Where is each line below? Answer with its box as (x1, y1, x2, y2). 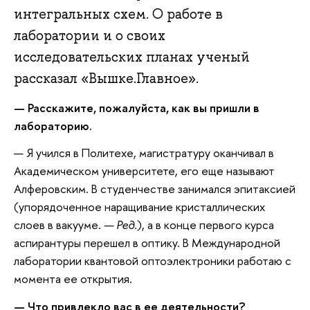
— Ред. (104, 217, 137, 233)
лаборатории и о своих (14, 26, 165, 45)
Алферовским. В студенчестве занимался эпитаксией (14, 181, 295, 197)
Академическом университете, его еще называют (14, 163, 275, 179)
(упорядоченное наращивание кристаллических (14, 199, 265, 215)
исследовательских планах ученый (14, 48, 250, 66)
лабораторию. (14, 117, 92, 134)
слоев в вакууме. (14, 217, 104, 233)
